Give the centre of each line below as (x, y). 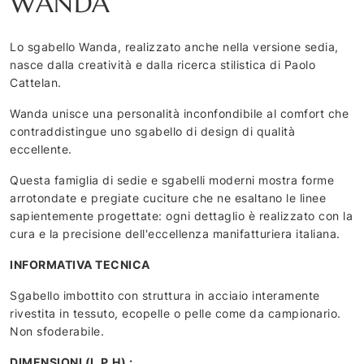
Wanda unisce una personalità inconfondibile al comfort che (179, 113)
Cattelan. (36, 82)
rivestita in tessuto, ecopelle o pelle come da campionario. (175, 313)
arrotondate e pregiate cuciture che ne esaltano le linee (168, 197)
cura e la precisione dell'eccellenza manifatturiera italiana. (175, 233)
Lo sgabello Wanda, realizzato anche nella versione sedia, (174, 46)
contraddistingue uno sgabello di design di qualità (152, 131)
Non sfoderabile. (57, 331)
